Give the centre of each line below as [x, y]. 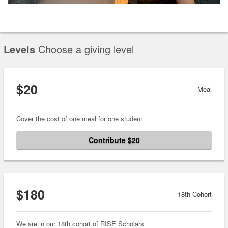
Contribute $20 [114, 140]
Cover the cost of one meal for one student [79, 119]
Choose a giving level [86, 49]
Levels [19, 49]
